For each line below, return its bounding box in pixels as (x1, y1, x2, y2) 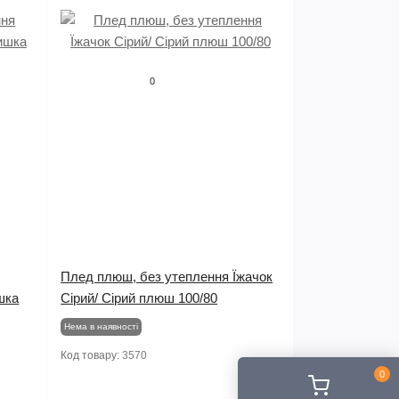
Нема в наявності (64, 322, 139, 331)
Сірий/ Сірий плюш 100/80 (61, 290, 218, 305)
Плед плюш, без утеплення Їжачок (61, 269, 273, 284)
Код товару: (61, 349, 123, 362)
